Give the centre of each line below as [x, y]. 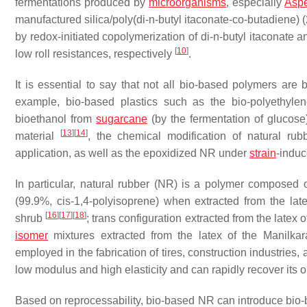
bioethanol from [56, 119]
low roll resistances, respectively [95, 54]
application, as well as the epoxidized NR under [132, 153]
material [38, 136]
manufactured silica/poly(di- [82, 20]
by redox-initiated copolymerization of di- [114, 37]
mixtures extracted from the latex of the [156, 235]
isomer [32, 235]
